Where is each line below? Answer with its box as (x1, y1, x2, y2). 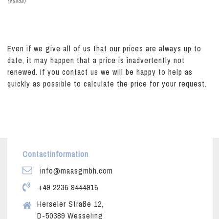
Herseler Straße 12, (37, 198, 104, 209)
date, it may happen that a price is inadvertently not (7, 55, 185, 66)
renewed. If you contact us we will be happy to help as (7, 66, 193, 77)
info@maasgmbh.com (38, 165, 113, 176)
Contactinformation (22, 149, 88, 159)
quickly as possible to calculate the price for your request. (7, 78, 207, 89)
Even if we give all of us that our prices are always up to (7, 43, 201, 54)
